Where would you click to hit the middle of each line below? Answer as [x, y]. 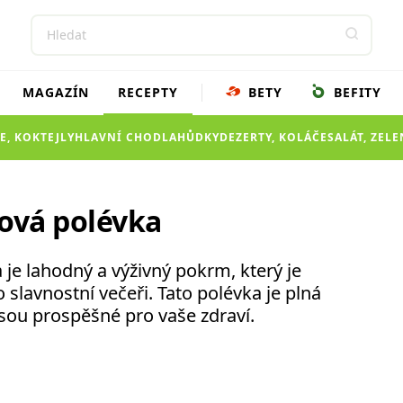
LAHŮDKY [190, 137]
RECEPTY [148, 92]
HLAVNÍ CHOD [118, 137]
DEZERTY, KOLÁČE [273, 137]
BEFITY [355, 92]
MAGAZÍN [55, 92]
